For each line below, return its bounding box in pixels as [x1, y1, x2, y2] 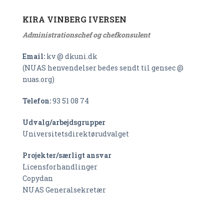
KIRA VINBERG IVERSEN [22, 14, 126, 24]
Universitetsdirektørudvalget [22, 129, 129, 138]
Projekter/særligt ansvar [22, 150, 111, 160]
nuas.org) [22, 74, 54, 84]
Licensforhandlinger [22, 162, 97, 171]
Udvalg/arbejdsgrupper [22, 117, 105, 127]
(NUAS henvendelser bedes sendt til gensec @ [22, 63, 183, 72]
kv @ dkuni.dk [45, 51, 97, 61]
